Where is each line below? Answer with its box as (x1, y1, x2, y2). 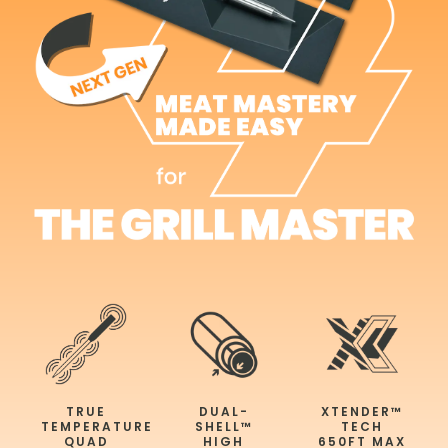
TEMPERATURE (41, 418, 154, 436)
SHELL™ (194, 418, 253, 436)
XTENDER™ (320, 403, 403, 421)
